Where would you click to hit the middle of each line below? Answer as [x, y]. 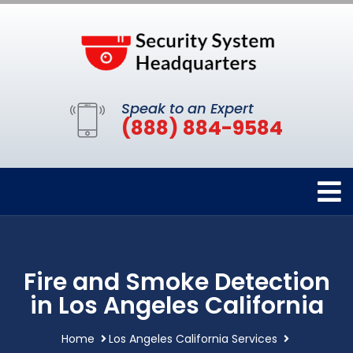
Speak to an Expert [188, 108]
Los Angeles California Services [193, 338]
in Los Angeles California [176, 305]
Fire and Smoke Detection [176, 282]
